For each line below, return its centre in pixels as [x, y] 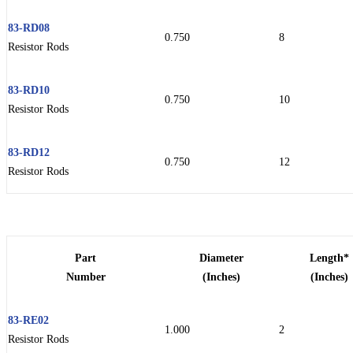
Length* [329, 257]
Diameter [221, 257]
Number [85, 276]
